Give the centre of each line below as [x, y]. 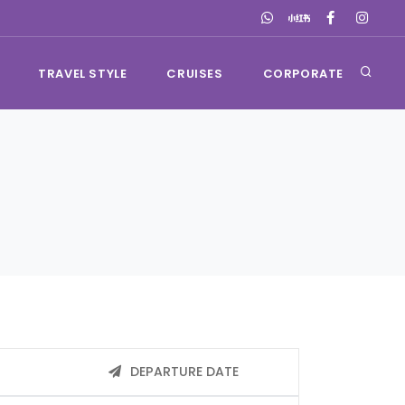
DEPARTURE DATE [182, 372]
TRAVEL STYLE [83, 74]
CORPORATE [303, 74]
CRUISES [195, 74]
